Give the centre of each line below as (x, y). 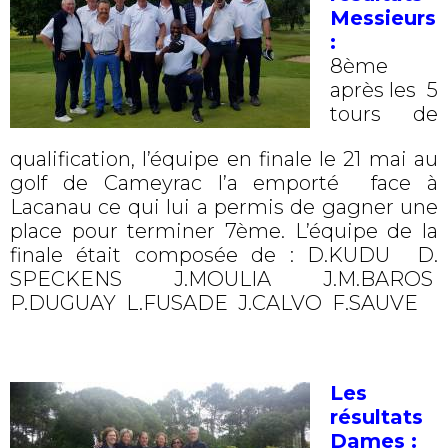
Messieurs (383, 18)
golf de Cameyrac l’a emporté (175, 183)
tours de (384, 114)
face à (389, 183)
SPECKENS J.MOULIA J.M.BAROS (224, 279)
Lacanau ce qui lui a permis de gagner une (224, 207)
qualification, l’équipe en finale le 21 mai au (224, 159)
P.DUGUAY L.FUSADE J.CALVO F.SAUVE (214, 303)
